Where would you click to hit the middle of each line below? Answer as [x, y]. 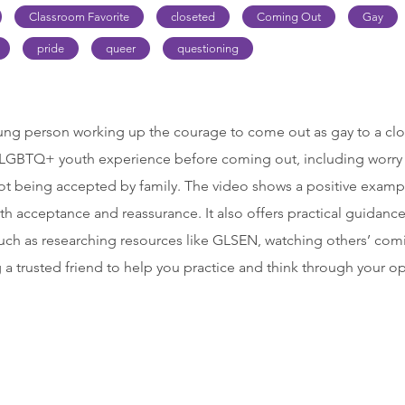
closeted [193, 17]
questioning [208, 48]
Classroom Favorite [79, 17]
